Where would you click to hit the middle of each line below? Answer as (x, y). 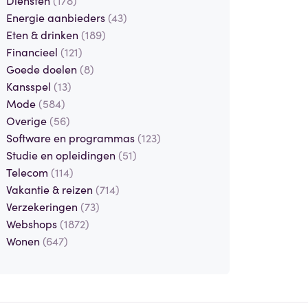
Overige (27, 120)
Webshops (33, 223)
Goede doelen (43, 68)
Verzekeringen (43, 206)
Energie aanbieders (57, 17)
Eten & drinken (43, 34)
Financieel (33, 51)
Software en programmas (71, 137)
